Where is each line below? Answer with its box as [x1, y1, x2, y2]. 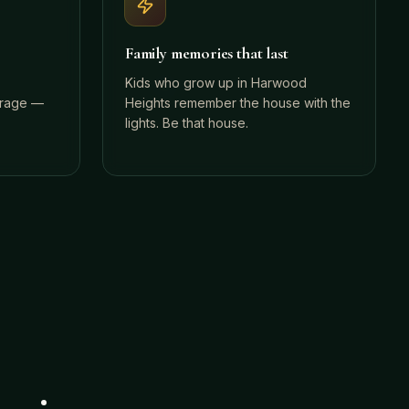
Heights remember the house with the [125, 95, 351, 110]
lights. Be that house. [125, 115, 248, 131]
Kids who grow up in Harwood [125, 75, 307, 90]
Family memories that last [125, 43, 288, 63]
